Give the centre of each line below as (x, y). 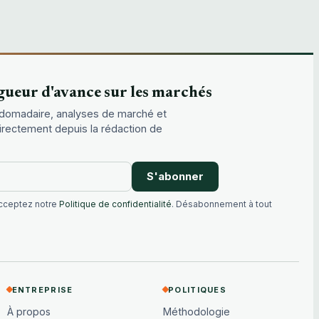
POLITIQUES (197, 289)
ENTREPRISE (42, 289)
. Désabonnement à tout (221, 204)
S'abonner (176, 176)
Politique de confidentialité (115, 204)
